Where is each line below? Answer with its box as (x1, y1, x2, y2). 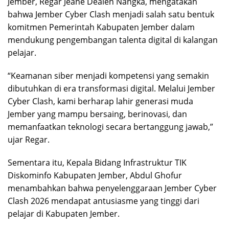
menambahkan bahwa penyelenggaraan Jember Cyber (8, 182, 217, 194)
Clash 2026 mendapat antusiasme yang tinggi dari (8, 195, 199, 207)
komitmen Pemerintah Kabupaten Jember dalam (8, 21, 195, 33)
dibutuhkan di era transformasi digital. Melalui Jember (8, 83, 215, 95)
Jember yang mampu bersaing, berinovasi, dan (8, 108, 187, 120)
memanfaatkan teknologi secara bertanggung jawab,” (8, 121, 213, 133)
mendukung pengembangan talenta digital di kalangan (8, 34, 218, 46)
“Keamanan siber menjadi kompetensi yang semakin (8, 70, 209, 82)
